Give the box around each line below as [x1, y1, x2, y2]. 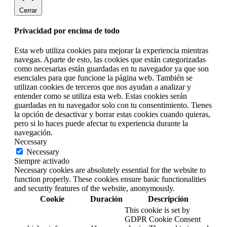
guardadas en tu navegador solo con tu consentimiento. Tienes [14, 101, 212, 110]
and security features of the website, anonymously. [14, 184, 175, 193]
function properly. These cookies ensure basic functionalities [14, 175, 206, 184]
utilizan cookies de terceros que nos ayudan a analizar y [14, 83, 191, 92]
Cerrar [19, 6, 37, 14]
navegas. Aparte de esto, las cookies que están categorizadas [14, 55, 206, 64]
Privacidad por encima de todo [14, 26, 120, 35]
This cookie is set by [125, 206, 190, 215]
